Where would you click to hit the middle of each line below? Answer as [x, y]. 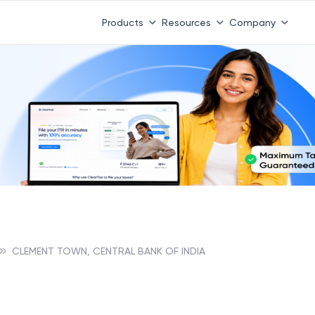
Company [252, 22]
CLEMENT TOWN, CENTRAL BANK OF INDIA [109, 251]
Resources [186, 22]
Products [122, 22]
